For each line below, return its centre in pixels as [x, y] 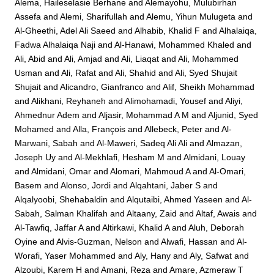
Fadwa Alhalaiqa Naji [55, 45]
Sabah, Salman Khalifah [61, 214]
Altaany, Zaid [152, 214]
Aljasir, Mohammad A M [144, 115]
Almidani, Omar [61, 172]
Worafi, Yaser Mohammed [65, 256]
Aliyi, [234, 101]
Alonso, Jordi [86, 186]
